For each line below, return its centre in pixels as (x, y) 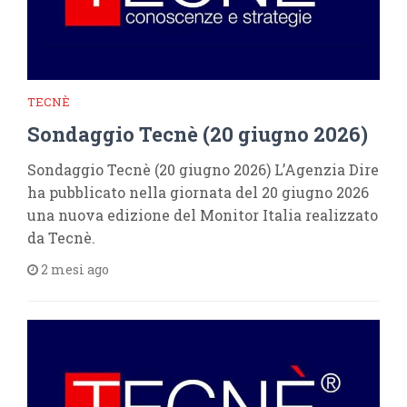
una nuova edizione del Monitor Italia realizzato (203, 215)
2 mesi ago (74, 269)
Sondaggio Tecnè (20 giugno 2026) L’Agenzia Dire (203, 169)
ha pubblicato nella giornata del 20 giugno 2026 (198, 192)
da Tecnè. (61, 238)
